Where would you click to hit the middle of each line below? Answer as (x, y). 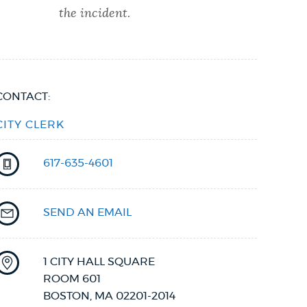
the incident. (94, 14)
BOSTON (67, 296)
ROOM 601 (72, 279)
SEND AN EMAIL (88, 212)
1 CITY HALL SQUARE (99, 261)
